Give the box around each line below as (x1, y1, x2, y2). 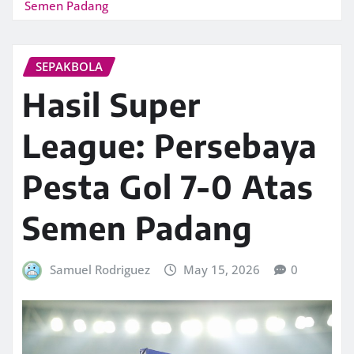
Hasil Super (22, 85, 201, 125)
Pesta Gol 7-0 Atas (22, 167, 314, 207)
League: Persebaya (22, 126, 317, 166)
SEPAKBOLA (36, 58, 103, 74)
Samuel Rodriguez (49, 262, 150, 278)
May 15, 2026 (183, 262, 261, 278)
